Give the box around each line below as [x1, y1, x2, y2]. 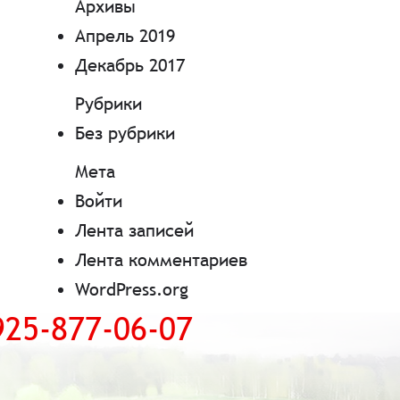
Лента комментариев [74, 249, 247, 270]
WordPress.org [74, 279, 188, 299]
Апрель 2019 [74, 25, 175, 46]
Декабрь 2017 [74, 54, 185, 75]
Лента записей [74, 220, 194, 240]
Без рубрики [74, 122, 175, 143]
